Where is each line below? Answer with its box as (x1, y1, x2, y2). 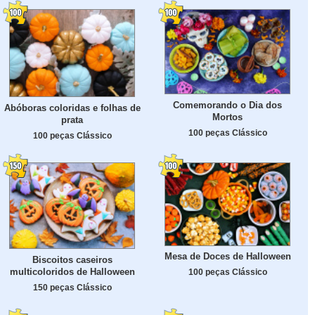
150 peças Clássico (32, 282, 112, 292)
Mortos (212, 112, 243, 123)
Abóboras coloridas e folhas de (4, 103, 141, 114)
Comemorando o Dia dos (173, 100, 282, 111)
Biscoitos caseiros (32, 254, 112, 265)
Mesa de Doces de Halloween (164, 251, 291, 262)
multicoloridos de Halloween (9, 266, 135, 277)
